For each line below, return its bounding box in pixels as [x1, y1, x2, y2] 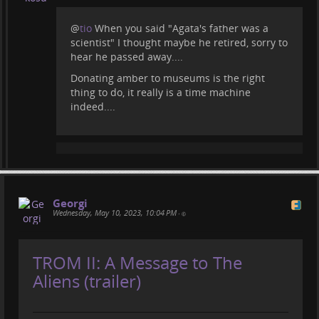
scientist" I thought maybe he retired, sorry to [70, 35, 288, 49]
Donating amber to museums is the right [70, 70, 265, 85]
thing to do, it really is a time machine [70, 85, 251, 99]
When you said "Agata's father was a [92, 21, 268, 35]
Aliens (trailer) [33, 268, 141, 293]
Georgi [53, 195, 88, 210]
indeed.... [70, 99, 115, 113]
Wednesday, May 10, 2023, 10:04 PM [53, 206, 177, 218]
